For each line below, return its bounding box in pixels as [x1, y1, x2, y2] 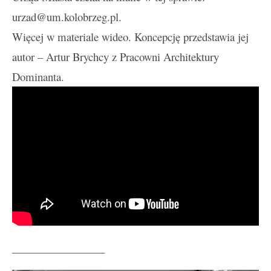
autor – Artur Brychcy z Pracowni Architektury [12, 49, 219, 65]
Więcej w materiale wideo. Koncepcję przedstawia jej [12, 29, 249, 45]
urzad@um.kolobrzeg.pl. [12, 9, 122, 25]
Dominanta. [12, 69, 64, 85]
